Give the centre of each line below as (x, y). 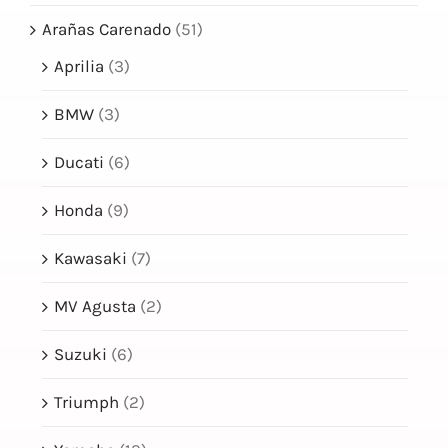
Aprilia (79, 66)
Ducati (79, 162)
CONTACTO (54, 59)
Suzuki (80, 354)
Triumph (86, 402)
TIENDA (45, 111)
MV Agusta (95, 306)
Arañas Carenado (106, 29)
